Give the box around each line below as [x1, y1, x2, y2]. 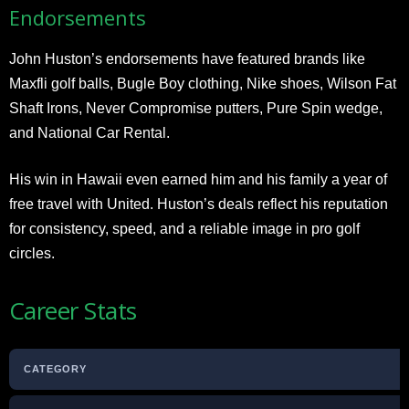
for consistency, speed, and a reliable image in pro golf [9, 221, 360, 236]
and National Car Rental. [9, 125, 170, 141]
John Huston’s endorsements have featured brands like [9, 51, 365, 67]
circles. [9, 246, 55, 261]
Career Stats [9, 294, 137, 327]
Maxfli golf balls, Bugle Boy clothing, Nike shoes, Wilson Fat [9, 76, 396, 91]
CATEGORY [24, 363, 88, 374]
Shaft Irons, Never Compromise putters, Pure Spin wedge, [9, 100, 383, 116]
